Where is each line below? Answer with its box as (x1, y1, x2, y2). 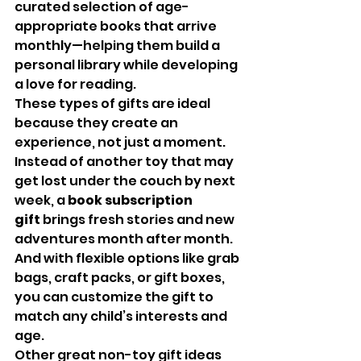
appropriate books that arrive (15, 17, 219, 35)
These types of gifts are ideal (15, 94, 213, 113)
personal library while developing (15, 56, 240, 74)
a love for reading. (15, 75, 136, 93)
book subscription (68, 191, 195, 210)
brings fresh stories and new (40, 210, 237, 229)
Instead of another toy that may (15, 152, 236, 171)
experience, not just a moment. (15, 133, 228, 151)
